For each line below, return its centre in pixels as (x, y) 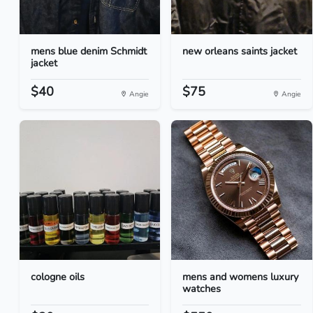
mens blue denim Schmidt (89, 51)
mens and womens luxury (241, 277)
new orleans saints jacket (240, 51)
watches (202, 289)
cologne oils (58, 277)
